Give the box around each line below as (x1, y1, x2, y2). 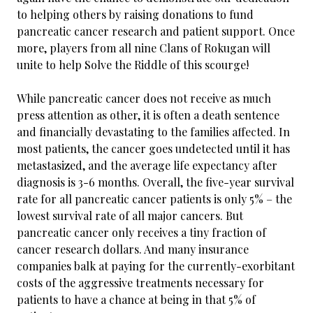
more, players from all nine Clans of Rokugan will (17, 41, 270, 55)
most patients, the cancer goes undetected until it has (17, 141, 290, 156)
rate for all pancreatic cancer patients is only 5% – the (17, 191, 292, 206)
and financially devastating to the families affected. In (17, 124, 290, 139)
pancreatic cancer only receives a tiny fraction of (17, 225, 266, 240)
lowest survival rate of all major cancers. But (17, 208, 243, 223)
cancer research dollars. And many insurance (17, 242, 249, 256)
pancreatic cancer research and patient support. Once (17, 24, 295, 38)
